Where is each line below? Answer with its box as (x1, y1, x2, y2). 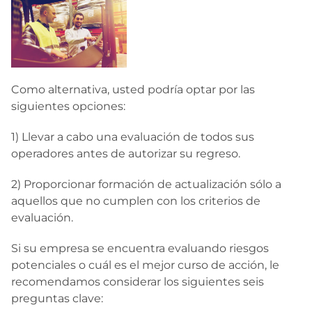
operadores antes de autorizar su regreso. (11, 147, 240, 161)
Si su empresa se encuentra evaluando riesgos (11, 242, 269, 256)
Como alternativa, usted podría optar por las (11, 83, 255, 97)
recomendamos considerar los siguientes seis (11, 275, 264, 289)
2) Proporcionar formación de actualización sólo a (11, 178, 281, 192)
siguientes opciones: (11, 100, 125, 114)
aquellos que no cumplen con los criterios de (11, 194, 260, 208)
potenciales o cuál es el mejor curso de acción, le (11, 258, 279, 272)
